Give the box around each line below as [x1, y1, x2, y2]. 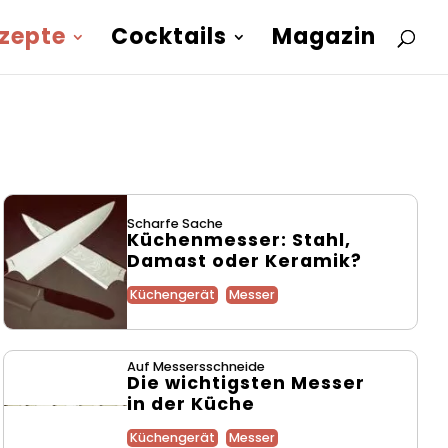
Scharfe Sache [126, 214, 223, 232]
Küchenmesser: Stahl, [126, 227, 351, 252]
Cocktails [111, 21, 227, 52]
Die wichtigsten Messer [126, 371, 365, 396]
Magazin [272, 21, 376, 52]
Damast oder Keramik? [126, 248, 362, 273]
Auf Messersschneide [126, 358, 265, 376]
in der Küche [126, 392, 255, 417]
